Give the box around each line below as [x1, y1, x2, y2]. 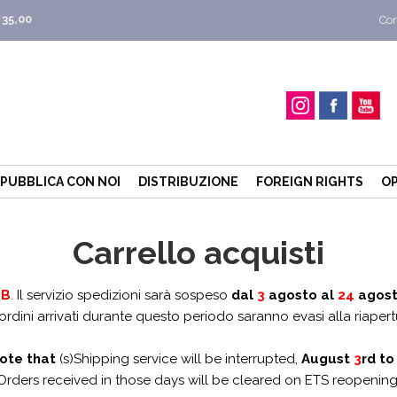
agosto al [269, 287, 338, 303]
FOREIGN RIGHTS [256, 175, 363, 189]
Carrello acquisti [73, 234, 324, 271]
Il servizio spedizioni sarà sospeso [13, 287, 231, 303]
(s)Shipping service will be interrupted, [55, 351, 301, 367]
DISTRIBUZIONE [138, 175, 238, 189]
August [300, 351, 350, 367]
